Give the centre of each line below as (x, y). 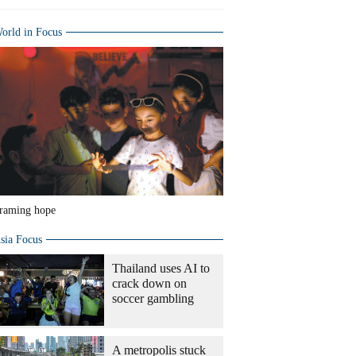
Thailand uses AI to (161, 268)
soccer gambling (153, 298)
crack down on (149, 283)
